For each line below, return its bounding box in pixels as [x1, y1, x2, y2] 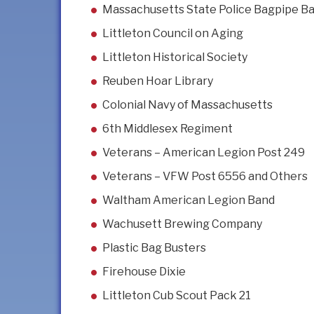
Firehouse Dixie [102, 265, 186, 279]
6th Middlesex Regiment [102, 122, 233, 136]
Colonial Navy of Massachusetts [102, 98, 273, 112]
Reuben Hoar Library [102, 74, 213, 88]
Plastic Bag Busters [102, 241, 206, 255]
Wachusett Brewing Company [102, 217, 262, 231]
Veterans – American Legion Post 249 [102, 146, 305, 160]
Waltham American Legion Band [102, 193, 275, 207]
